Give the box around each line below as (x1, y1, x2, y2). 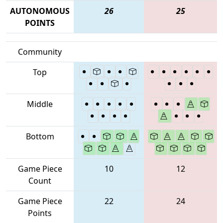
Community (18, 46, 62, 57)
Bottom (25, 130, 54, 142)
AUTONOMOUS (10, 5, 70, 16)
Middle (27, 98, 53, 110)
